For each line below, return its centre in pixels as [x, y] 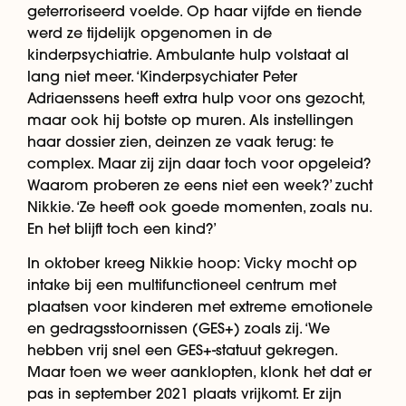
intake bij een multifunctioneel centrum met [182, 284]
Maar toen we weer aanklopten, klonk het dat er [199, 371]
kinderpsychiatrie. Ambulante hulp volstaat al [188, 54]
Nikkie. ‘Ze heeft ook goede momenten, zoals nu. [199, 206]
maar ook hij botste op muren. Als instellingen [190, 119]
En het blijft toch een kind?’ [122, 228]
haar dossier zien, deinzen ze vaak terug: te [180, 141]
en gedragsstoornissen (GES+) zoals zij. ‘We [179, 328]
